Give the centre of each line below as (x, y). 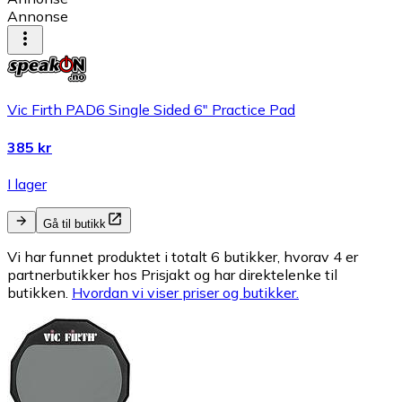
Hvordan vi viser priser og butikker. (185, 293)
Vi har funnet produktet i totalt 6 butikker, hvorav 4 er (183, 257)
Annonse (38, 17)
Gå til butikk (74, 224)
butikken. (38, 293)
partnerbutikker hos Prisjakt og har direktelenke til (172, 275)
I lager (27, 184)
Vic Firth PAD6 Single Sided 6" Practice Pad (151, 110)
